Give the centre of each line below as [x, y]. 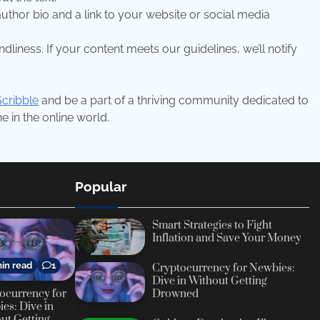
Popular [100, 187]
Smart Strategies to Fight [212, 225]
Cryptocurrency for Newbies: [224, 269]
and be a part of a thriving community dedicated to [174, 101]
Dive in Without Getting [210, 281]
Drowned [176, 294]
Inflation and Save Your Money [227, 238]
